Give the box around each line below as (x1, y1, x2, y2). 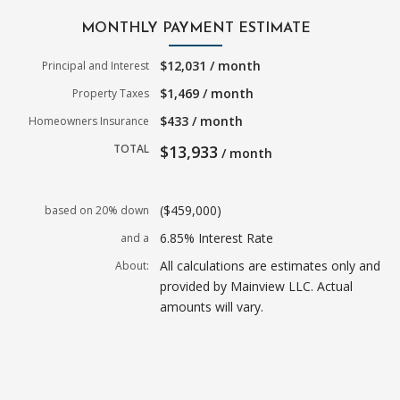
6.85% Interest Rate (160, 229, 274, 246)
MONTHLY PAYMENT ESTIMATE (80, 21, 311, 36)
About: (115, 257, 150, 273)
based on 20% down (45, 202, 150, 218)
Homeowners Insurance (29, 112, 150, 129)
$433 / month (160, 112, 244, 129)
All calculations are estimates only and (160, 256, 381, 274)
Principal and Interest (42, 57, 150, 73)
